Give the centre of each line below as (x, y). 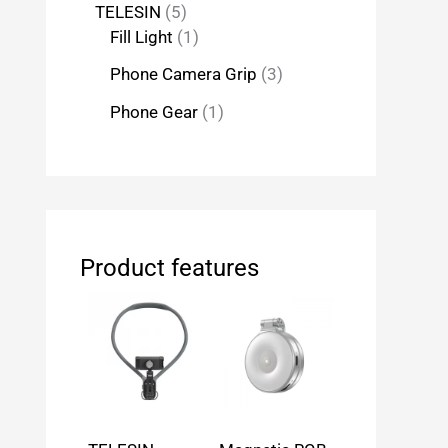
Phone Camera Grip (183, 74)
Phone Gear (154, 112)
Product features (169, 268)
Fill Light (141, 36)
